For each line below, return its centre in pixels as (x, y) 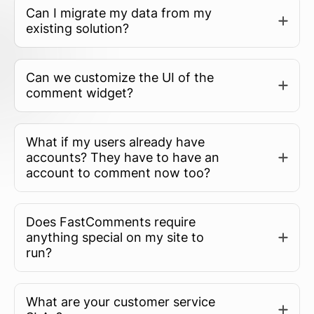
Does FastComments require (111, 222)
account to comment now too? (118, 173)
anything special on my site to (115, 238)
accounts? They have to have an (123, 158)
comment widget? (80, 93)
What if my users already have (115, 142)
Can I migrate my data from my (119, 13)
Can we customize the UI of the (120, 78)
